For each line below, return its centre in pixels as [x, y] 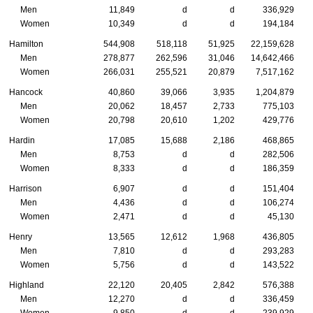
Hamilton [26, 44]
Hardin [22, 140]
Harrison [26, 188]
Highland [27, 285]
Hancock [26, 92]
